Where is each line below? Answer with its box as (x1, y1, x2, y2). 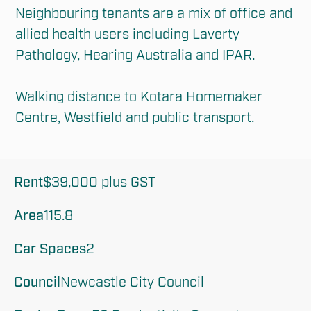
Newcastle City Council (60, 276, 204, 289)
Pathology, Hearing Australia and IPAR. (15, 49, 255, 62)
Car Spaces (14, 243, 86, 256)
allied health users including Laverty (15, 28, 240, 41)
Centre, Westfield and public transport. (15, 111, 255, 124)
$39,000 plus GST (43, 176, 155, 190)
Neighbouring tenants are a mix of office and (15, 7, 293, 20)
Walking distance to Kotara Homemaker (15, 90, 263, 103)
